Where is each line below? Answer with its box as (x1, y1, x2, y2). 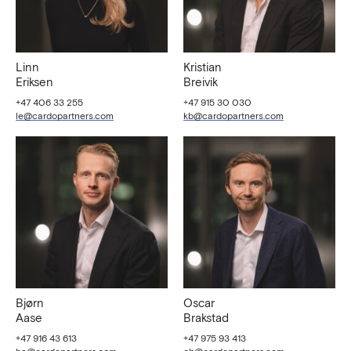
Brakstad (183, 310, 229, 325)
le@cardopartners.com (16, 110, 114, 121)
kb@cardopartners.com (183, 110, 284, 121)
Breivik (183, 74, 218, 89)
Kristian (183, 60, 222, 74)
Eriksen (16, 74, 53, 89)
